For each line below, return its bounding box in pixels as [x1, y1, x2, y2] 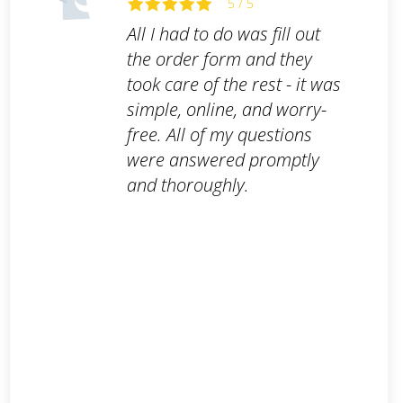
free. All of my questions [126, 122, 312, 148]
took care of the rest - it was [126, 72, 341, 97]
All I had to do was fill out [126, 22, 320, 47]
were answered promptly [126, 148, 319, 173]
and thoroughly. [126, 173, 249, 198]
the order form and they [126, 47, 312, 72]
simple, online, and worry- [126, 97, 327, 122]
